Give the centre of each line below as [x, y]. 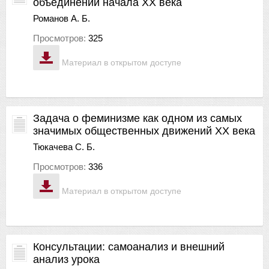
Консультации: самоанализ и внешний [129, 246]
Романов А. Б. [62, 18]
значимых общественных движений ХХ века [144, 131]
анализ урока [66, 259]
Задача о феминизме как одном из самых [138, 118]
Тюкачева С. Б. [64, 147]
